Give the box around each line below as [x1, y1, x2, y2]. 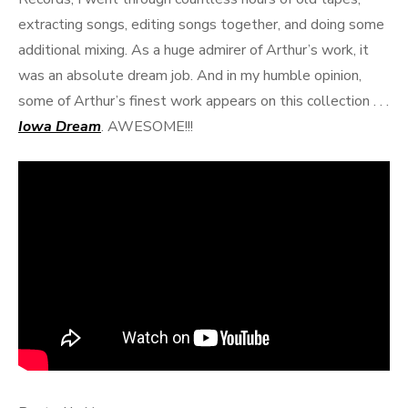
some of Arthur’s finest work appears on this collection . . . [18, 91, 389, 111]
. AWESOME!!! [101, 117, 193, 137]
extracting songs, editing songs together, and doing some [18, 15, 384, 35]
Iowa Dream [18, 117, 101, 137]
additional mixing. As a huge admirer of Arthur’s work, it [18, 40, 369, 60]
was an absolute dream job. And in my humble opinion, [18, 66, 362, 86]
